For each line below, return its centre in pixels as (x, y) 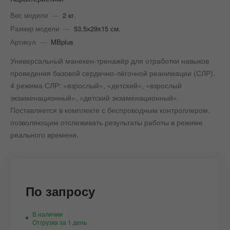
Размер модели (35, 28)
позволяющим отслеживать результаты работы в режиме (107, 122)
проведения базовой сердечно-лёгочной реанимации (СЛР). (113, 73)
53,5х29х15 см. (97, 28)
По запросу (60, 191)
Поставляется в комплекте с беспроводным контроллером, (110, 110)
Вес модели (29, 15)
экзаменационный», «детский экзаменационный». (95, 97)
